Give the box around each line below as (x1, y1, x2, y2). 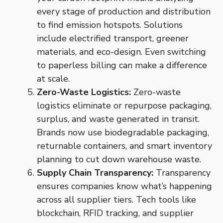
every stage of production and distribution (37, 5, 211, 18)
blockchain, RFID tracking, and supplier (37, 207, 194, 220)
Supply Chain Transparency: (37, 167, 153, 179)
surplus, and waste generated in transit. (37, 113, 200, 125)
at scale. (37, 73, 70, 85)
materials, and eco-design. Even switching (37, 46, 206, 58)
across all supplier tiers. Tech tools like (37, 194, 196, 206)
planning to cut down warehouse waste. (37, 153, 201, 166)
